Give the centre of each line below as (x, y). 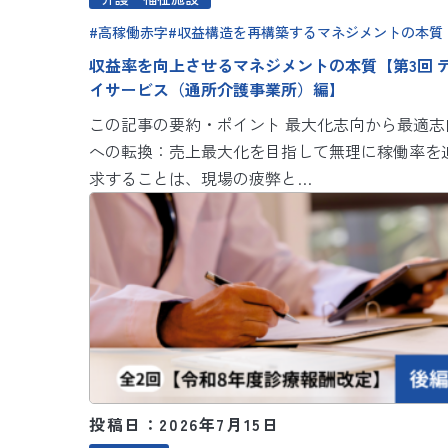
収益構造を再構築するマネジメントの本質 (310, 31)
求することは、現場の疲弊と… (200, 177)
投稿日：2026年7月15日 (184, 424)
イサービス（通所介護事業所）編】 (217, 88)
